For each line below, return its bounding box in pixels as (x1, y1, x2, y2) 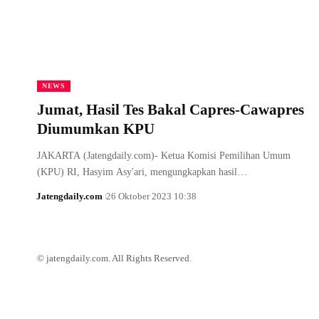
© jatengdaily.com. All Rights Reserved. (37, 252, 192, 263)
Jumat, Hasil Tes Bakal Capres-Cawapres (37, 100, 304, 118)
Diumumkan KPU (37, 120, 155, 137)
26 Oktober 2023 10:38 (105, 190, 197, 202)
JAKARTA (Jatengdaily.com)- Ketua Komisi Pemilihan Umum (37, 150, 291, 161)
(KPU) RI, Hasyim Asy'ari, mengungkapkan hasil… (37, 166, 247, 177)
